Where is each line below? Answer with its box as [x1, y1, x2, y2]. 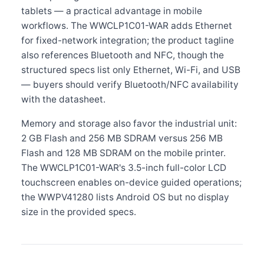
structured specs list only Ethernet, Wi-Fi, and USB [21, 64, 240, 75]
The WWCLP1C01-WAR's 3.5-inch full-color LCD [21, 161, 226, 173]
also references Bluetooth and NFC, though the [21, 49, 224, 61]
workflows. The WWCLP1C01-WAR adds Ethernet [21, 19, 232, 31]
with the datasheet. [21, 93, 105, 105]
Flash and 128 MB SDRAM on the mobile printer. [21, 147, 226, 159]
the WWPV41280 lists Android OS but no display [21, 191, 229, 203]
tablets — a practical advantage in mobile [21, 5, 202, 16]
